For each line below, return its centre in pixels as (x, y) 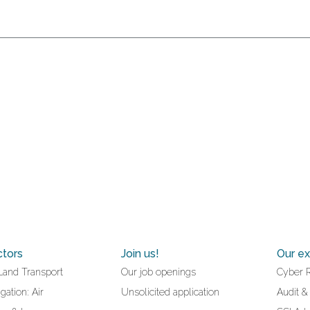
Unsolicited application (170, 292)
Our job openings (158, 272)
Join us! (140, 254)
